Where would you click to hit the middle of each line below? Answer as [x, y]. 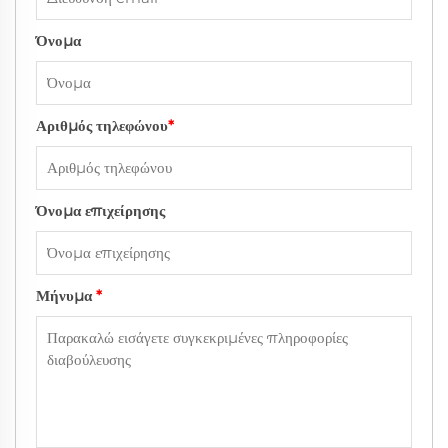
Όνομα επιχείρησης [100, 211]
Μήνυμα [66, 296]
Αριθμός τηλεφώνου [102, 126]
